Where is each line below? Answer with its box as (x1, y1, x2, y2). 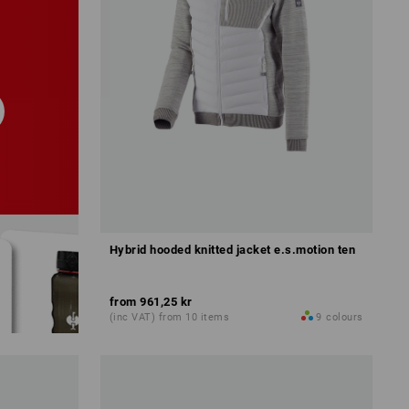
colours (326, 310, 363, 323)
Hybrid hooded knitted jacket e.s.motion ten (109, 242, 356, 257)
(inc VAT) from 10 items (109, 310, 230, 323)
